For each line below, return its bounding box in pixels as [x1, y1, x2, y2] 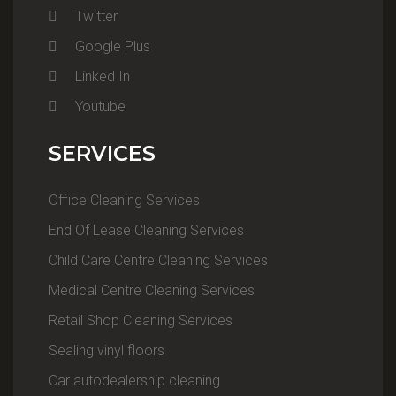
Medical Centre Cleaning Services [49, 281, 255, 299]
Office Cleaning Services [49, 191, 200, 209]
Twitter [75, 7, 118, 25]
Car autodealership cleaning [49, 371, 220, 389]
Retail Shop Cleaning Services [49, 311, 232, 329]
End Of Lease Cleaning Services [49, 221, 244, 239]
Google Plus [75, 37, 150, 55]
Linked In [75, 67, 130, 85]
